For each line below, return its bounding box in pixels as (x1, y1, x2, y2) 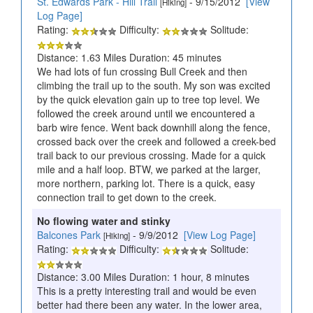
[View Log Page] (184, 228, 256, 242)
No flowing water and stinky (37, 214, 170, 228)
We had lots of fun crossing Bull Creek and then (37, 64, 247, 79)
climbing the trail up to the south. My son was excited (37, 78, 270, 93)
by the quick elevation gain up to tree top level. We (37, 92, 260, 107)
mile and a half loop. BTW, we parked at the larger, (37, 162, 261, 177)
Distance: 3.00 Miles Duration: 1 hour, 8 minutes (37, 270, 249, 284)
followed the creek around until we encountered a (37, 106, 255, 121)
